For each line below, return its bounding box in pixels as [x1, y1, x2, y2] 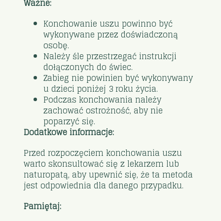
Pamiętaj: [24, 199, 62, 213]
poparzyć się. [43, 114, 96, 128]
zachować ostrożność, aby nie [43, 103, 163, 117]
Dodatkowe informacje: [24, 125, 114, 139]
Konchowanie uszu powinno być [43, 16, 173, 31]
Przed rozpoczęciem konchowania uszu [24, 146, 183, 160]
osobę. [43, 38, 70, 52]
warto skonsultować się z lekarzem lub [24, 156, 180, 171]
